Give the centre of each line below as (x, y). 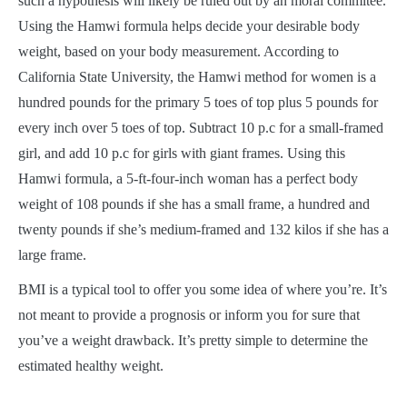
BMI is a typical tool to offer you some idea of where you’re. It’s (203, 289)
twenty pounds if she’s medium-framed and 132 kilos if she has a (203, 229)
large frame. (52, 254)
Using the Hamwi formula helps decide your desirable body (189, 25)
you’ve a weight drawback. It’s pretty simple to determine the (193, 340)
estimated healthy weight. (91, 365)
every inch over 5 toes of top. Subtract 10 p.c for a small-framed (201, 127)
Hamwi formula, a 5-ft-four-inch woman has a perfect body (188, 178)
